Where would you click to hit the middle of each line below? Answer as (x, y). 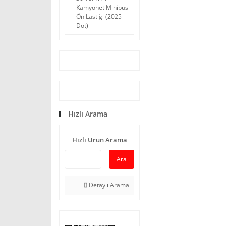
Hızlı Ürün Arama (99, 140)
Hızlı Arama (88, 114)
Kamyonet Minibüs (102, 7)
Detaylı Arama (108, 185)
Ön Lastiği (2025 (99, 16)
